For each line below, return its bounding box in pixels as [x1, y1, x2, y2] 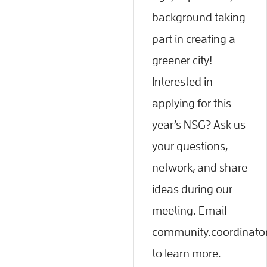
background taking [152, 11, 246, 23]
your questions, [152, 139, 228, 152]
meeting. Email [152, 204, 226, 216]
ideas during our [152, 182, 232, 195]
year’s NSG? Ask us [152, 118, 246, 131]
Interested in [152, 75, 213, 88]
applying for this [152, 97, 231, 109]
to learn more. [152, 247, 221, 259]
